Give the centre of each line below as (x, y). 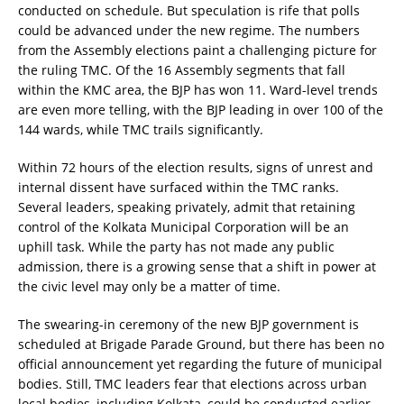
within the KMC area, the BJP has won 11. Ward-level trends (198, 89)
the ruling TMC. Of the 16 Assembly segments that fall (182, 69)
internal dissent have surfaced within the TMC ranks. (179, 187)
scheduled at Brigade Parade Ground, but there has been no (201, 344)
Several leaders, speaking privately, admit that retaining (187, 207)
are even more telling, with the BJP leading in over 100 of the (201, 109)
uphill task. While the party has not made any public (176, 246)
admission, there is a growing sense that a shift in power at (197, 266)
